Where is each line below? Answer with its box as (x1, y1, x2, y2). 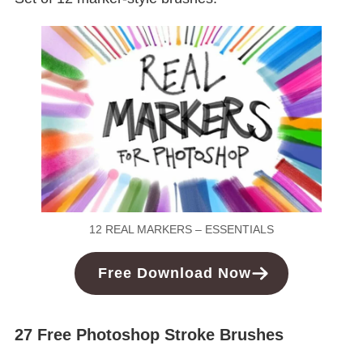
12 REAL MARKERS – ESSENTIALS (89, 223, 274, 237)
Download (137, 265, 214, 282)
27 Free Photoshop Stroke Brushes (14, 325, 284, 344)
